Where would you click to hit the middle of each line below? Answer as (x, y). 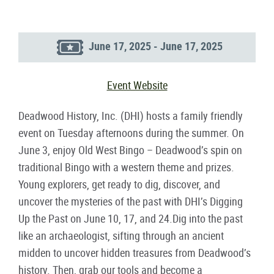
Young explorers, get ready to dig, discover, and (119, 184)
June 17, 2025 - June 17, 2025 (155, 46)
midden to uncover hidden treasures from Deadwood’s (135, 253)
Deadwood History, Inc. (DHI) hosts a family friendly (131, 116)
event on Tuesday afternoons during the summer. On (131, 133)
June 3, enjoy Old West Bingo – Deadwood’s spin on (130, 150)
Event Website (137, 85)
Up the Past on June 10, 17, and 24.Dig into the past (131, 218)
